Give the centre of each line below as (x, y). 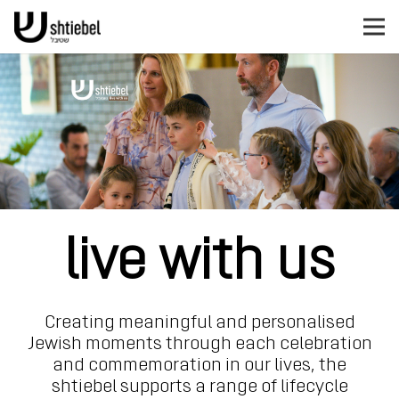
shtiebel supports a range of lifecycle (199, 387)
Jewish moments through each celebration (199, 344)
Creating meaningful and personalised (199, 322)
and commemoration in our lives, (186, 365)
